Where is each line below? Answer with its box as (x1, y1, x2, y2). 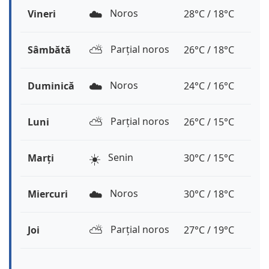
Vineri (28, 7, 56, 21)
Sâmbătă (28, 43, 71, 57)
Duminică (28, 79, 74, 93)
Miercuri (28, 187, 68, 201)
